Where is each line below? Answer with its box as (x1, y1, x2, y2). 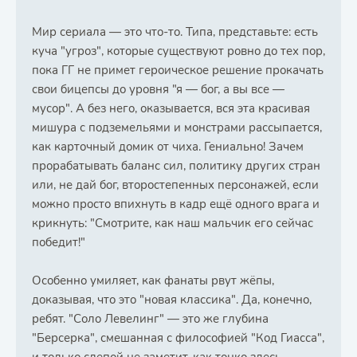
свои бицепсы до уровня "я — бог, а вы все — (32, 81, 284, 97)
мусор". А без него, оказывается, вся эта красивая (32, 100, 310, 116)
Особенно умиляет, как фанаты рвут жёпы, (32, 273, 274, 288)
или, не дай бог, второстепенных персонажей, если (32, 177, 319, 193)
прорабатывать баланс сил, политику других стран (32, 158, 320, 174)
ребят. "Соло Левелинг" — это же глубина (32, 311, 269, 327)
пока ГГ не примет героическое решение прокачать (32, 62, 324, 78)
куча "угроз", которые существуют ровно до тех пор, (32, 43, 325, 59)
